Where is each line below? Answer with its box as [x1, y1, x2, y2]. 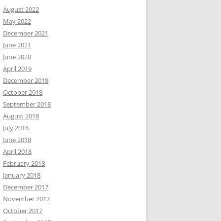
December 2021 [3, 28, 48, 37]
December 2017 [3, 182, 48, 191]
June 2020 [3, 52, 31, 61]
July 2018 [3, 123, 29, 132]
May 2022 [3, 16, 31, 26]
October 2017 [3, 206, 42, 215]
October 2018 [3, 87, 42, 97]
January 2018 [3, 170, 40, 180]
